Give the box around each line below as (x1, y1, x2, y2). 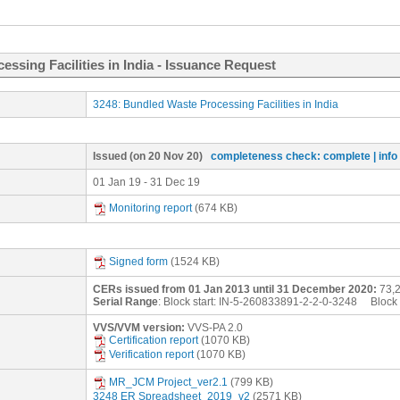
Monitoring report (109, 202, 192, 215)
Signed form (109, 255, 168, 269)
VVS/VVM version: (93, 321, 187, 334)
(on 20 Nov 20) (127, 150, 211, 162)
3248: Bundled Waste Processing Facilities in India (93, 98, 338, 111)
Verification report (109, 348, 194, 362)
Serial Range (93, 296, 158, 308)
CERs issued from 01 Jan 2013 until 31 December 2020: (93, 283, 377, 296)
